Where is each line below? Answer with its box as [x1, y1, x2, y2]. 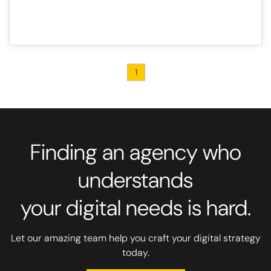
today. [122, 246, 149, 260]
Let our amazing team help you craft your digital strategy [10, 232, 261, 245]
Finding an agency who [30, 138, 241, 167]
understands [78, 166, 193, 195]
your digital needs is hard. [20, 194, 251, 223]
